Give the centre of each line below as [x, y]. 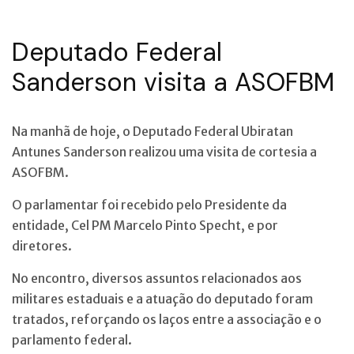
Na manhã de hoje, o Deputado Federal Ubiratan [153, 131]
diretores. [42, 245]
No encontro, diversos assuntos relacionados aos [157, 278]
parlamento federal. [72, 339]
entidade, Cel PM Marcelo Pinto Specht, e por [145, 225]
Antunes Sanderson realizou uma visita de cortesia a [164, 151]
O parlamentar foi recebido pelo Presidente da [149, 204]
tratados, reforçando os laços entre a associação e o [167, 319]
